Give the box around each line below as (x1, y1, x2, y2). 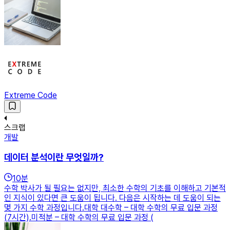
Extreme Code (4, 90, 57, 100)
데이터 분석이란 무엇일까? (4, 151, 104, 164)
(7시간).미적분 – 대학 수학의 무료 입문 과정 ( (4, 213, 154, 223)
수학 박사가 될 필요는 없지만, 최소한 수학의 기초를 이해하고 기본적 (4, 183, 226, 194)
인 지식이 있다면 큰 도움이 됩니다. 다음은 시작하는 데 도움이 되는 (4, 193, 221, 203)
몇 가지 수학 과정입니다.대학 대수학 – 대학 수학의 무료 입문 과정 (4, 203, 218, 213)
